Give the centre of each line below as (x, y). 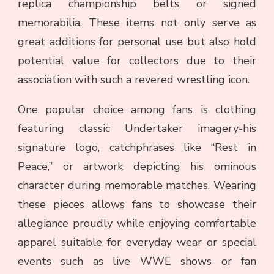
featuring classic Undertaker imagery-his (137, 128)
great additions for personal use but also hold (137, 41)
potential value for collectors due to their (137, 60)
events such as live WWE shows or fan (137, 261)
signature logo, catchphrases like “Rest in (137, 147)
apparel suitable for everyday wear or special (137, 242)
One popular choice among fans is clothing (137, 109)
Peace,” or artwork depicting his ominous (137, 166)
